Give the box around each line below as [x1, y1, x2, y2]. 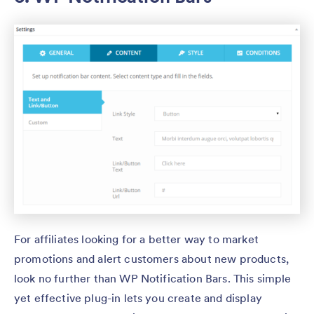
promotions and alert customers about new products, [14, 252, 289, 266]
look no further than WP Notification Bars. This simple [14, 271, 292, 285]
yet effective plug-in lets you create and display [14, 291, 262, 305]
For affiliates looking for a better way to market [14, 232, 259, 246]
